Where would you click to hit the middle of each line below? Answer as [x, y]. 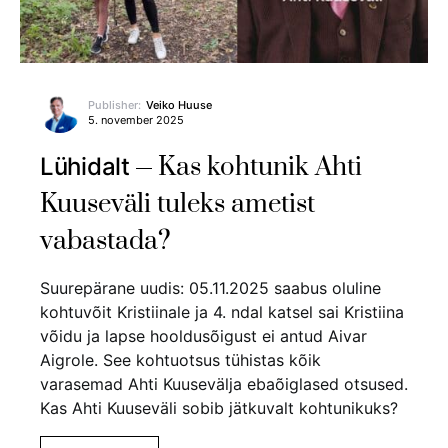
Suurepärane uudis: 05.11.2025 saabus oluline [210, 287]
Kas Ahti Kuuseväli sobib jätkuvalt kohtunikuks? [219, 407]
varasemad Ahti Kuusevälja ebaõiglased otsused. [224, 383]
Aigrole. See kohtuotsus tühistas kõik [180, 359]
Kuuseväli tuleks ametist [177, 204]
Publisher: [114, 104]
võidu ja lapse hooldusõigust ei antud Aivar [203, 335]
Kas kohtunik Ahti [259, 167]
